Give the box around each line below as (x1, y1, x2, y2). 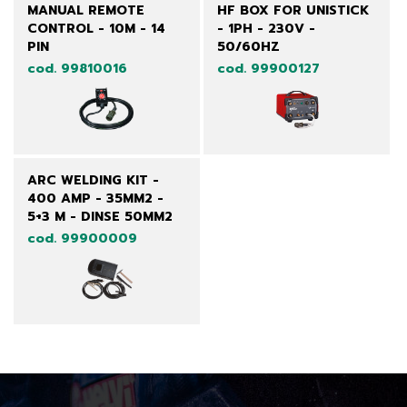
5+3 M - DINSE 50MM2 (27, 206, 173, 226)
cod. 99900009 (27, 228, 137, 248)
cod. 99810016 (27, 58, 127, 78)
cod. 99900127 (216, 58, 320, 78)
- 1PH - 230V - (216, 18, 315, 38)
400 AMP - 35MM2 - (27, 188, 164, 208)
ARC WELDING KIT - (27, 170, 159, 190)
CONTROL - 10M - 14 (27, 18, 165, 38)
